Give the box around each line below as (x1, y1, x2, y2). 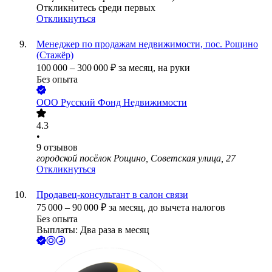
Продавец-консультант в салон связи (36, 189, 188, 200)
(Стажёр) (36, 50, 73, 61)
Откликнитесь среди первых (36, 2, 155, 13)
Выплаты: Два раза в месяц (36, 225, 149, 236)
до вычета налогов (148, 202, 225, 213)
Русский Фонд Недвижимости (61, 97, 187, 108)
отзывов (44, 142, 78, 153)
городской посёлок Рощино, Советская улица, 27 (36, 153, 236, 164)
